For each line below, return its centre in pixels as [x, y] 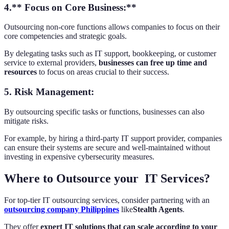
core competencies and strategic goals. [65, 36]
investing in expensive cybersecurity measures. [79, 156]
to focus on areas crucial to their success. [103, 72]
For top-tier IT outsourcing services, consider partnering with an [107, 200]
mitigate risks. [26, 121]
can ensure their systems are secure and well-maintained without [107, 147]
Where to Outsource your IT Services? [107, 178]
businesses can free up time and [153, 63]
